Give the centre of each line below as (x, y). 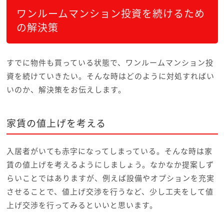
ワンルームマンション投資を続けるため (110, 13)
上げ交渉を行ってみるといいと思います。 (82, 205)
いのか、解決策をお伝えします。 (66, 90)
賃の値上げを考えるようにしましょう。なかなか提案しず (110, 165)
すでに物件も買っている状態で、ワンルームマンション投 (110, 63)
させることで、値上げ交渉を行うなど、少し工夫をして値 (110, 192)
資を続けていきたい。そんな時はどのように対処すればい (110, 76)
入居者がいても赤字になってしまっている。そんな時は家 (109, 151)
